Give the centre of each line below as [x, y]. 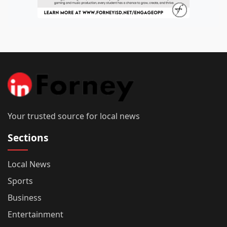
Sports [20, 181]
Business [25, 198]
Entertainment [35, 215]
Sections [28, 138]
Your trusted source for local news [74, 116]
